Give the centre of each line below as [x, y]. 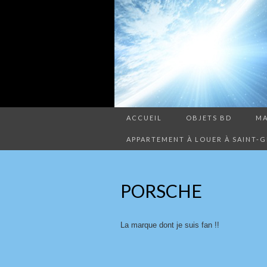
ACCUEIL [144, 118]
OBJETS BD [209, 118]
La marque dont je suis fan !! [170, 225]
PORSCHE [161, 191]
